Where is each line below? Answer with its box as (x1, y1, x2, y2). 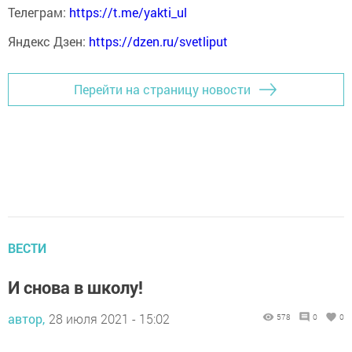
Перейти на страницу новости (74, 81, 251, 97)
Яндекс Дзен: (8, 32, 89, 49)
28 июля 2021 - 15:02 (49, 310, 170, 327)
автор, (8, 310, 45, 327)
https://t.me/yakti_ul (69, 3, 190, 20)
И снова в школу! (8, 275, 143, 299)
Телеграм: (8, 3, 69, 20)
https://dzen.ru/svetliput (89, 32, 228, 49)
